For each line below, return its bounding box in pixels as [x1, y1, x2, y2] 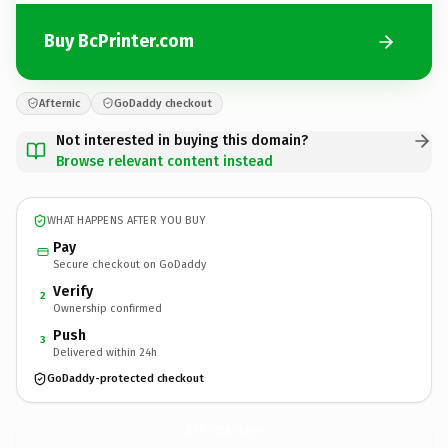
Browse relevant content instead [56, 152, 273, 170]
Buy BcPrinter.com [44, 30, 194, 52]
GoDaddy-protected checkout [47, 372, 204, 385]
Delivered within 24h [53, 345, 157, 359]
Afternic [39, 96, 80, 110]
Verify [53, 282, 93, 300]
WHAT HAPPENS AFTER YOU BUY [47, 214, 206, 227]
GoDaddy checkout [114, 96, 212, 110]
